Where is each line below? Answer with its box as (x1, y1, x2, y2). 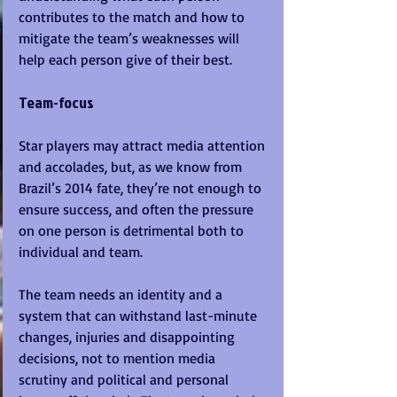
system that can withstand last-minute (19, 307, 261, 325)
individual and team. (19, 243, 146, 261)
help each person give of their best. (19, 51, 232, 69)
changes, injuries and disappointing (19, 328, 238, 346)
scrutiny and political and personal (19, 370, 232, 389)
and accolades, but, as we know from (19, 158, 245, 176)
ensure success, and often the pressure (19, 200, 257, 219)
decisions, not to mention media (19, 349, 219, 368)
